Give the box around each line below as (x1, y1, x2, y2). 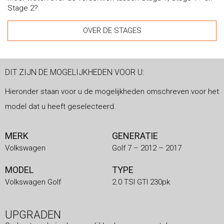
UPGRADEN (5, 208, 61, 221)
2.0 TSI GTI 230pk (112, 177, 170, 186)
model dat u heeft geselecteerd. (5, 101, 116, 111)
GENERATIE (112, 130, 158, 141)
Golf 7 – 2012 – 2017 (112, 143, 181, 152)
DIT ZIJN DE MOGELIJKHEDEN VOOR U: (5, 67, 144, 77)
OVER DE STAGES (82, 25, 141, 35)
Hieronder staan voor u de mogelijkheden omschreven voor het (5, 86, 219, 96)
